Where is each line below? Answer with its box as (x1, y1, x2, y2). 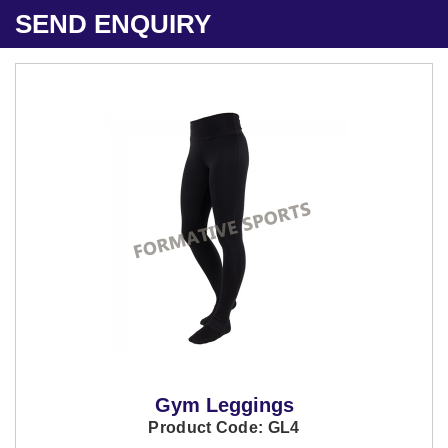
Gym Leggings (154, 394, 294, 416)
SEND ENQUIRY (15, 9, 211, 39)
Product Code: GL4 (148, 419, 300, 436)
